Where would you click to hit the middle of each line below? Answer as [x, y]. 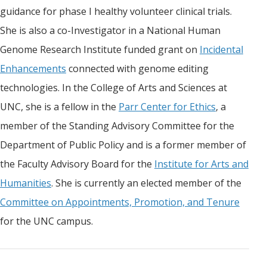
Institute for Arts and [201, 164]
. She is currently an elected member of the [146, 183]
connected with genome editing [137, 69]
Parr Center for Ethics [167, 107]
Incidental [221, 50]
